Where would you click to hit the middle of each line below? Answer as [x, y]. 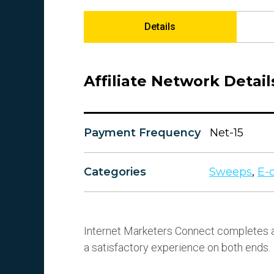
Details [160, 27]
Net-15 [227, 133]
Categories [115, 172]
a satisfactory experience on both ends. [177, 247]
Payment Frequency [142, 133]
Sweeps [231, 172]
